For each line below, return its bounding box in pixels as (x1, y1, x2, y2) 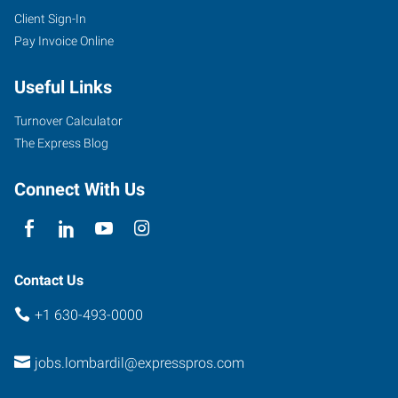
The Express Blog (14, 135, 108, 150)
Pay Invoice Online (14, 33, 114, 48)
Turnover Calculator (14, 113, 123, 128)
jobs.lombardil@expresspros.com (34, 354, 244, 371)
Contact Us (14, 271, 84, 289)
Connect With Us (14, 178, 145, 200)
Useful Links (14, 76, 112, 98)
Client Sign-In (14, 11, 86, 26)
